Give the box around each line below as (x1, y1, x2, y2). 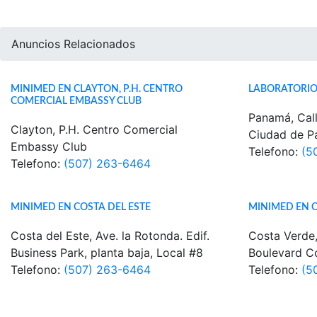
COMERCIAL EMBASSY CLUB (11, 96, 142, 106)
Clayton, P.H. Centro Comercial (11, 122, 178, 137)
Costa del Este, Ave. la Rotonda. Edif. (11, 229, 209, 243)
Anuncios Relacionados (11, 37, 135, 51)
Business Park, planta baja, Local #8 (11, 246, 203, 260)
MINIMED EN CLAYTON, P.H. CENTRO (11, 83, 183, 94)
